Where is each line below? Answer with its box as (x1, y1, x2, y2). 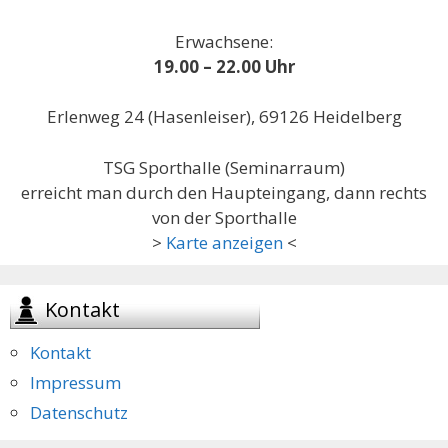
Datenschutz (30, 400, 128, 424)
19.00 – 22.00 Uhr (153, 54, 295, 78)
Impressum (30, 370, 121, 394)
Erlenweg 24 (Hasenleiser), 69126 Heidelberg (46, 105, 402, 129)
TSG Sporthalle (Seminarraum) (103, 155, 345, 179)
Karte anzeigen (165, 230, 283, 254)
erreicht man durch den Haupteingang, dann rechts (21, 180, 427, 204)
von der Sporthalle (151, 205, 297, 229)
